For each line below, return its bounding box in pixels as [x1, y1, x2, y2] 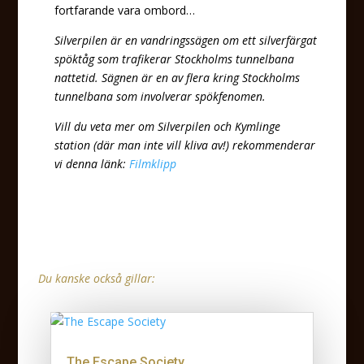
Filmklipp [128, 156, 176, 171]
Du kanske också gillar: [37, 271, 155, 286]
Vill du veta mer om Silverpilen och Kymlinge [54, 119, 280, 134]
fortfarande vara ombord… [54, 2, 195, 18]
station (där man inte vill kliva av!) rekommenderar [54, 137, 315, 153]
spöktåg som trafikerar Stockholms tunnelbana [54, 51, 294, 67]
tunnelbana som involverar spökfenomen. [54, 89, 266, 104]
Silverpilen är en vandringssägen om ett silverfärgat [54, 32, 317, 48]
